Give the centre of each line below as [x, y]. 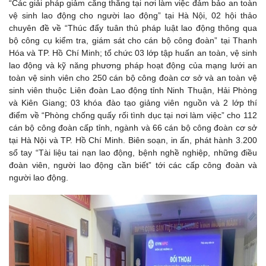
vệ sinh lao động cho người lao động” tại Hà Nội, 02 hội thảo [133, 15]
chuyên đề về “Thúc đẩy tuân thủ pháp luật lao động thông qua [133, 28]
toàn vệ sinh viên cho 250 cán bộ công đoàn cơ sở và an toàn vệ [133, 77]
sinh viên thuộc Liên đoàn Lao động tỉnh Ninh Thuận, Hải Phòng [133, 90]
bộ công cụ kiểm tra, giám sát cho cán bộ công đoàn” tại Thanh [133, 40]
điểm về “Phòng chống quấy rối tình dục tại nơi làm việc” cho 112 [133, 115]
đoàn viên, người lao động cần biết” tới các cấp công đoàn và [133, 165]
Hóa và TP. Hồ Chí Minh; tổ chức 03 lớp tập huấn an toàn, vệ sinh [133, 53]
